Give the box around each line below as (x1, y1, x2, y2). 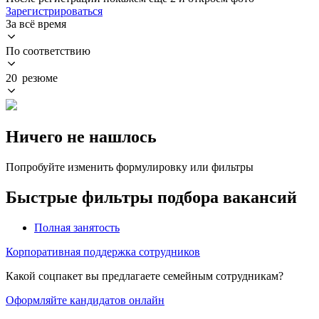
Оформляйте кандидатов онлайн (6, 293, 164, 306)
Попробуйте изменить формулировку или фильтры (6, 160, 253, 173)
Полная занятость (34, 221, 120, 234)
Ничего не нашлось (6, 127, 157, 146)
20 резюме (6, 71, 58, 84)
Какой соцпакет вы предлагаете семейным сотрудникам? (6, 269, 283, 282)
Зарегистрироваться (6, 4, 103, 17)
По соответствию (6, 44, 90, 57)
